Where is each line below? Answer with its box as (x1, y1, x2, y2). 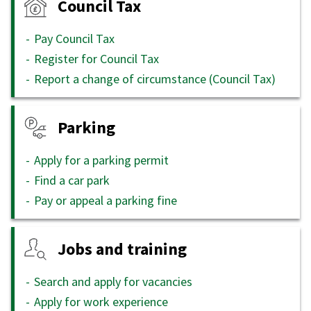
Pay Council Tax (34, 30, 115, 47)
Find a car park (34, 171, 110, 188)
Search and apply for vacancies (34, 273, 192, 289)
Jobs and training (58, 238, 187, 260)
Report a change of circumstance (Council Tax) (34, 70, 276, 87)
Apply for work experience (34, 293, 168, 310)
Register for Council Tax (34, 50, 159, 67)
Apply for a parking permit (34, 151, 169, 168)
